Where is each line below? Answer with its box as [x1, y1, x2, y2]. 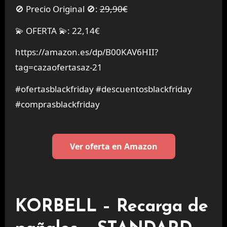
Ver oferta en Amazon [69, 141, 158, 153]
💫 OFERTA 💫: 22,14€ [15, 24, 100, 36]
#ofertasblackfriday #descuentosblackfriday [15, 83, 192, 95]
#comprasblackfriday [15, 98, 100, 110]
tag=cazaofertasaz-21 [15, 61, 102, 73]
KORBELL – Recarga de [15, 198, 208, 216]
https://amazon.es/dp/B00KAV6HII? [15, 46, 158, 58]
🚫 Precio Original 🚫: [23, 3, 100, 15]
